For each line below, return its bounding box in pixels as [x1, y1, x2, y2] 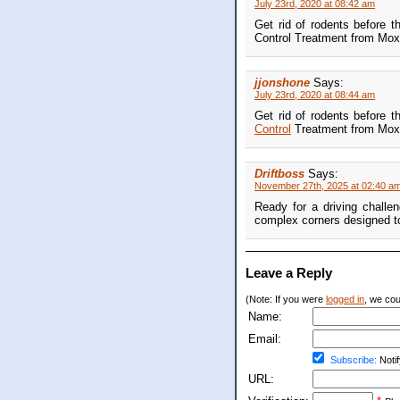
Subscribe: [330, 354, 377, 366]
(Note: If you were [246, 294, 326, 305]
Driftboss [254, 167, 304, 181]
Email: [248, 332, 281, 346]
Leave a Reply [246, 265, 332, 281]
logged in [326, 294, 364, 305]
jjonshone [254, 76, 310, 90]
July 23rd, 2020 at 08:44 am [254, 89, 375, 101]
